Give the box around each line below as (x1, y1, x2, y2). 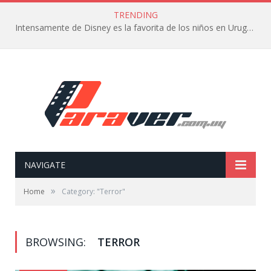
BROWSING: (25, 235, 89, 249)
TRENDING (113, 9, 158, 21)
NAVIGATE (24, 159, 65, 171)
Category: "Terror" (62, 186, 125, 197)
